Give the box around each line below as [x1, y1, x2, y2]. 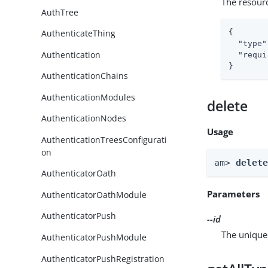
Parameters [207, 187, 260, 200]
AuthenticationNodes [41, 112, 127, 124]
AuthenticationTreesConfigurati [41, 133, 167, 145]
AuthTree [41, 6, 79, 18]
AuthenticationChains [41, 70, 129, 82]
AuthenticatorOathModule [41, 188, 147, 200]
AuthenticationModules [41, 91, 136, 103]
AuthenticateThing [41, 28, 116, 39]
